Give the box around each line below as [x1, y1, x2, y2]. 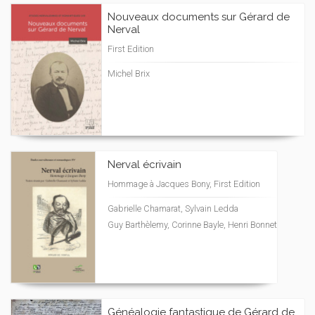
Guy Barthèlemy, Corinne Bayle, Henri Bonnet [108, 219, 277, 230]
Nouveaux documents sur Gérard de [108, 11, 290, 23]
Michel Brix [108, 68, 150, 79]
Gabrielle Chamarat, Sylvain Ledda [108, 203, 238, 214]
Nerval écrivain [108, 158, 181, 171]
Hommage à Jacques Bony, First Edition [108, 179, 260, 189]
